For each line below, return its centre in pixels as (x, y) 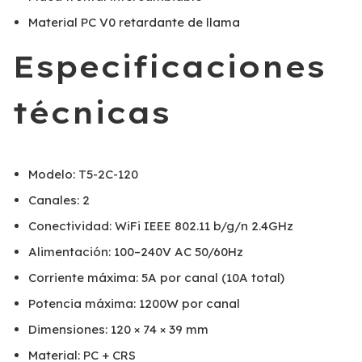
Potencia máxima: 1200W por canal (134, 303)
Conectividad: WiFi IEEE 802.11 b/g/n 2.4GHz (161, 226)
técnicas (91, 112)
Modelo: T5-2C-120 (83, 174)
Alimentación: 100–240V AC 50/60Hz (136, 252)
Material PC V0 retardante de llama (134, 22)
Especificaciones (168, 66)
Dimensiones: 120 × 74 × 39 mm (118, 329)
